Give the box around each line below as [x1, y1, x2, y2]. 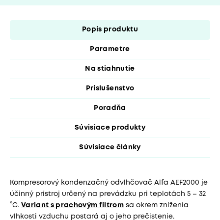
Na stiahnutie [85, 66, 135, 72]
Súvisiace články [79, 144, 141, 151]
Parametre [90, 46, 130, 53]
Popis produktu [82, 27, 138, 33]
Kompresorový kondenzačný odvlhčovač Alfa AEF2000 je [10, 180, 208, 186]
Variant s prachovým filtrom [21, 202, 124, 209]
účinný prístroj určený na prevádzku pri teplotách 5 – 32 [10, 191, 206, 197]
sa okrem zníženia [124, 202, 189, 209]
